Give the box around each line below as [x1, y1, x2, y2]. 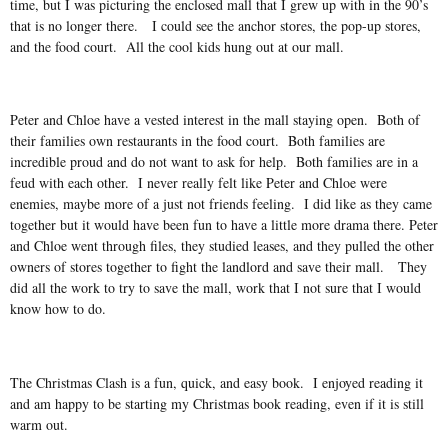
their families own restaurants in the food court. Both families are [10, 131, 385, 151]
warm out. [10, 415, 78, 435]
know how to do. [10, 299, 116, 319]
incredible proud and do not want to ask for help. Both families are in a [10, 152, 418, 172]
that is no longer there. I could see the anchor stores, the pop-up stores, [10, 15, 421, 35]
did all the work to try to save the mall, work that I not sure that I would [10, 278, 421, 298]
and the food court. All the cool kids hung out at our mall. [10, 36, 349, 56]
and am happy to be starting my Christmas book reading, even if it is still [10, 394, 424, 414]
